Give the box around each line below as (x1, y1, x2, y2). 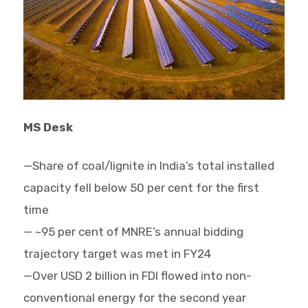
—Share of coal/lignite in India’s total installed (23, 159, 274, 173)
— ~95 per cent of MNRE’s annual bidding (23, 225, 243, 239)
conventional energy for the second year (23, 291, 246, 305)
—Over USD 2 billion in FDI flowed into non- (23, 269, 252, 283)
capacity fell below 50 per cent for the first (23, 181, 259, 195)
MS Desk (23, 120, 73, 135)
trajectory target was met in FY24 (23, 247, 211, 261)
